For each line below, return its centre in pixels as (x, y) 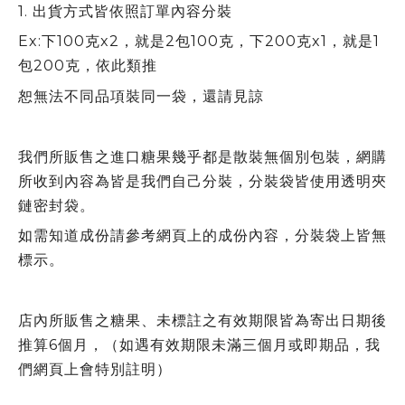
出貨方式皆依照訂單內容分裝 (130, 11)
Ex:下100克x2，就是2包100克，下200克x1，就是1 (199, 41)
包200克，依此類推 (88, 66)
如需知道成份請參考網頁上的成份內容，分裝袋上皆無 (202, 235)
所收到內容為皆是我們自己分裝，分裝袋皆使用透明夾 (202, 181)
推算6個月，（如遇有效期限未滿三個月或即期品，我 (199, 345)
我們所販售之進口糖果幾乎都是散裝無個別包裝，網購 (202, 156)
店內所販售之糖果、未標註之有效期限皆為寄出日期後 (202, 320)
